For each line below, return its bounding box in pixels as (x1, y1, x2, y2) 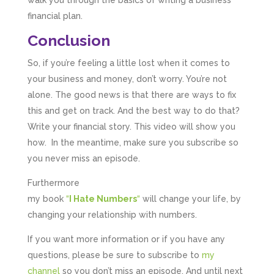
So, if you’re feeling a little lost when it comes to (27, 57, 230, 68)
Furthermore (27, 177, 80, 188)
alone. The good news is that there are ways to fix (27, 89, 236, 100)
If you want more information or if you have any (27, 234, 225, 244)
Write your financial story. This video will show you (27, 121, 235, 131)
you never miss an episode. (27, 153, 140, 163)
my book (27, 193, 66, 204)
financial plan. (27, 10, 83, 21)
